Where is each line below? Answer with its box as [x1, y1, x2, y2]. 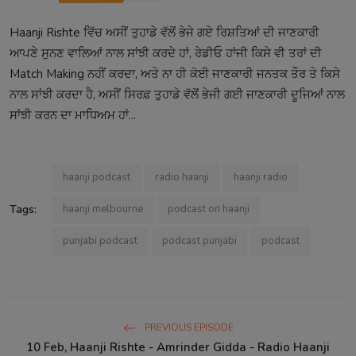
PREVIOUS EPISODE [141, 320, 234, 334]
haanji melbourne [63, 201, 143, 216]
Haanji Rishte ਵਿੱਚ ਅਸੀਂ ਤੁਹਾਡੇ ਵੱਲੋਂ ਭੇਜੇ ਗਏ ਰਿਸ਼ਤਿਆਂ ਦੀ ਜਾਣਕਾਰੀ [10, 24, 319, 41]
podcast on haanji [168, 201, 250, 216]
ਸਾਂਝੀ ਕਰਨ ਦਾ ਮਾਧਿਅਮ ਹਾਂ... [10, 106, 136, 123]
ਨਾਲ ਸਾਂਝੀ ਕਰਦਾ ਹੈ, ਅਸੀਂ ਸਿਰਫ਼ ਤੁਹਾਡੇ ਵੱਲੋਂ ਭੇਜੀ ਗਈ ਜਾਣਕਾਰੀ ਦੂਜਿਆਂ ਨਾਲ [10, 86, 345, 103]
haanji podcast [63, 169, 130, 184]
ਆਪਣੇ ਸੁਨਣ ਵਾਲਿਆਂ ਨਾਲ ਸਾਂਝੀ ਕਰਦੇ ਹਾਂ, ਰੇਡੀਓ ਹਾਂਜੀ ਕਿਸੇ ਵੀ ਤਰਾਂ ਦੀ [10, 44, 322, 61]
